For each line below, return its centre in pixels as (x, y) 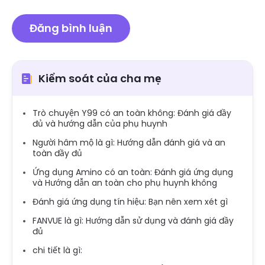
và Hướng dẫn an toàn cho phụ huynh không (125, 183)
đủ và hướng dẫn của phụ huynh (100, 124)
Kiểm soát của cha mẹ (100, 79)
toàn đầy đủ (57, 153)
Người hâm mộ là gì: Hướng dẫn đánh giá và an (129, 143)
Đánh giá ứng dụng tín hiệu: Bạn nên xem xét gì (130, 202)
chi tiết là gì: (57, 251)
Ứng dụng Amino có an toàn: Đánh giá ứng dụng (133, 172)
